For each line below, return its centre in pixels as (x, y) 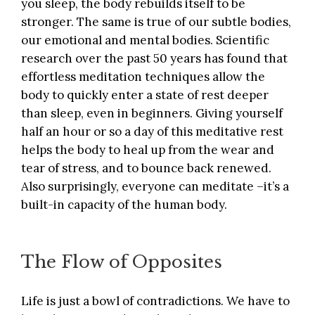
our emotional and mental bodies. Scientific (145, 40)
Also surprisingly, (71, 187)
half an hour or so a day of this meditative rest (152, 132)
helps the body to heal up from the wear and (148, 150)
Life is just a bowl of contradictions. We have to (155, 301)
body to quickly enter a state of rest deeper (145, 95)
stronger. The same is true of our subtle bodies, (156, 22)
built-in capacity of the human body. (124, 205)
